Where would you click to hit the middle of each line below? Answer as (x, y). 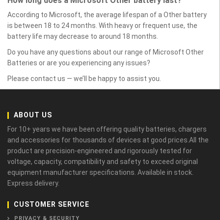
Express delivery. (33, 183)
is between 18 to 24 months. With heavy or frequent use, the (102, 26)
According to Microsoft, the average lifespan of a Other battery (107, 15)
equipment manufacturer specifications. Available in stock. (100, 172)
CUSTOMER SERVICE (52, 204)
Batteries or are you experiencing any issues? (79, 63)
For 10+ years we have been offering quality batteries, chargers (107, 129)
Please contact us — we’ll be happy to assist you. (84, 79)
